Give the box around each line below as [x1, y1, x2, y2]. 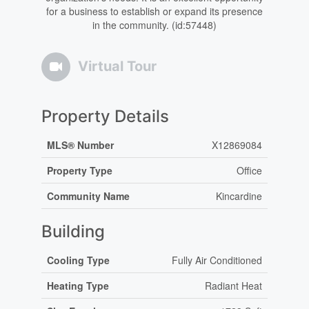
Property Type [46, 163, 112, 178]
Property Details [41, 106, 169, 127]
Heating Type [46, 279, 109, 293]
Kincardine [215, 189, 262, 203]
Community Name [46, 189, 130, 203]
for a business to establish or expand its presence [46, 4, 263, 19]
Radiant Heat [204, 279, 262, 293]
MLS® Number [46, 138, 114, 152]
